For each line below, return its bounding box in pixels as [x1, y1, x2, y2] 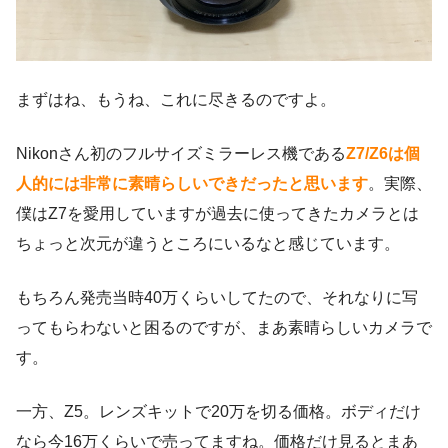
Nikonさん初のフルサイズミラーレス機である [16, 145, 346, 163]
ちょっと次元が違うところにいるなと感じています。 [16, 235, 400, 253]
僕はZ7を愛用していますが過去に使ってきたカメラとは [16, 205, 419, 223]
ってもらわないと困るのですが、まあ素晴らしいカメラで [16, 319, 432, 337]
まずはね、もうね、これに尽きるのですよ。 [16, 91, 336, 109]
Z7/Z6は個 [346, 145, 420, 163]
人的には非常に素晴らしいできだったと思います [16, 175, 368, 193]
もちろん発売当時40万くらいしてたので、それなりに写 [16, 289, 418, 307]
